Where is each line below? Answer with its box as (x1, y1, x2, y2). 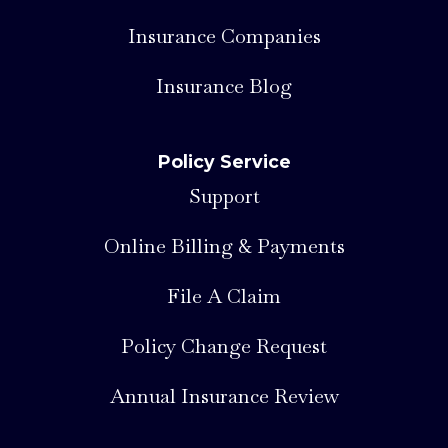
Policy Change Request (121, 332, 327, 359)
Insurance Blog (156, 72, 292, 99)
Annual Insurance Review (109, 382, 339, 409)
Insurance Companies (127, 22, 321, 49)
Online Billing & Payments (103, 232, 345, 259)
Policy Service (157, 150, 291, 172)
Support (188, 182, 260, 209)
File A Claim (167, 282, 281, 309)
